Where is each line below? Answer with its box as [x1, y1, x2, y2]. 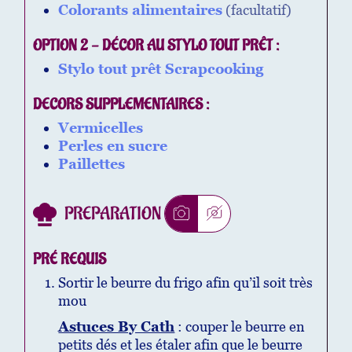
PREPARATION [64, 202, 165, 225]
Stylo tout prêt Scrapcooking [58, 60, 264, 78]
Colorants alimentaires [58, 2, 223, 19]
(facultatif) [225, 2, 292, 19]
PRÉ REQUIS [33, 249, 107, 269]
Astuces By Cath [58, 317, 175, 335]
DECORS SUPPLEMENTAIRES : [33, 95, 210, 115]
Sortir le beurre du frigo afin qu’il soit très [58, 273, 313, 291]
